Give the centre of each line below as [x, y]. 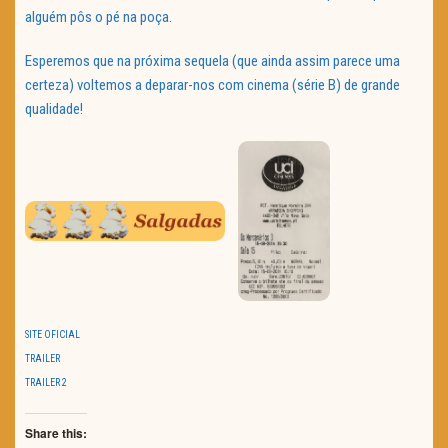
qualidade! [54, 109]
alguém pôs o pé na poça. [98, 17]
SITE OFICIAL [52, 334]
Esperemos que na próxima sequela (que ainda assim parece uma [212, 61]
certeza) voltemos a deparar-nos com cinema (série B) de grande [212, 85]
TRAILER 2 [46, 382]
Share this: [56, 432]
